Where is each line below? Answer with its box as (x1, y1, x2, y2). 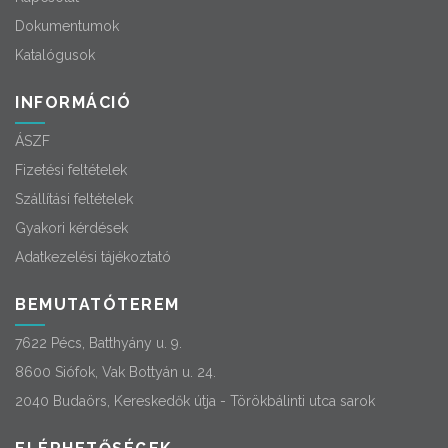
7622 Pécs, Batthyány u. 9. (15, 335, 182, 351)
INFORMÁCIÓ (15, 93, 131, 112)
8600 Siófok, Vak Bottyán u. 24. (15, 364, 216, 380)
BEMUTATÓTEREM (15, 295, 180, 314)
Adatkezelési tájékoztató (15, 249, 171, 265)
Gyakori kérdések (15, 220, 128, 236)
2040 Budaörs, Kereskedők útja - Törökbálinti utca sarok (15, 393, 375, 409)
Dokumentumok (15, 18, 119, 34)
